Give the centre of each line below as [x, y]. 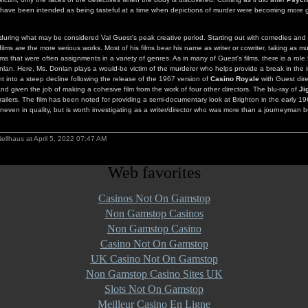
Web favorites [154, 173]
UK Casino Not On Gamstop [154, 259]
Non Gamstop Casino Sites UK [154, 274]
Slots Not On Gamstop [154, 289]
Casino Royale [235, 79]
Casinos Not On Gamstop [154, 198]
